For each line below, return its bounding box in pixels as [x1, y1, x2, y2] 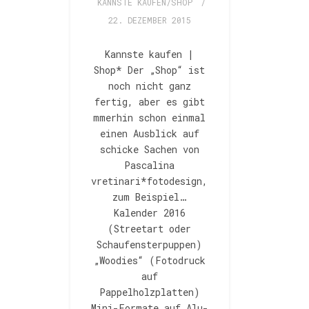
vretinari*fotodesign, [91, 175, 208, 188]
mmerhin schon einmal [93, 111, 206, 125]
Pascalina [124, 159, 175, 172]
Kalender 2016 [113, 206, 186, 220]
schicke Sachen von [99, 143, 199, 157]
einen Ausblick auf [99, 127, 199, 141]
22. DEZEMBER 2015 [108, 14, 191, 26]
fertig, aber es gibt [94, 95, 205, 109]
